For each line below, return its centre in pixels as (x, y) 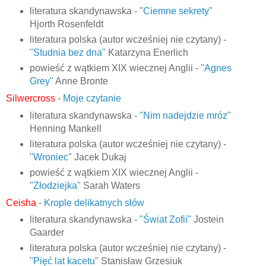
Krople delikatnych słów (94, 202)
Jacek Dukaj (99, 157)
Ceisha (21, 202)
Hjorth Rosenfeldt (66, 24)
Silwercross (31, 98)
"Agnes (216, 68)
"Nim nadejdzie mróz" (185, 115)
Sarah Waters (110, 185)
